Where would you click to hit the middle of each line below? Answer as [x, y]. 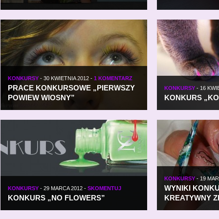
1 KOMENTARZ [113, 78]
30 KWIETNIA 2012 [66, 78]
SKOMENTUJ [104, 188]
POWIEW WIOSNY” [41, 98]
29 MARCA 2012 [63, 188]
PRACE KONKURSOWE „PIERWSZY [71, 88]
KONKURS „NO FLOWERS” [56, 198]
